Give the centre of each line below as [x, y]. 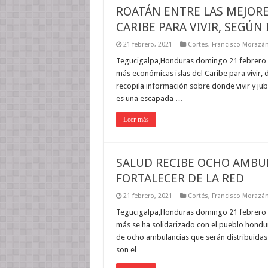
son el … [131, 250]
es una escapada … [149, 98]
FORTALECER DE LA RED [180, 178]
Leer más [136, 120]
